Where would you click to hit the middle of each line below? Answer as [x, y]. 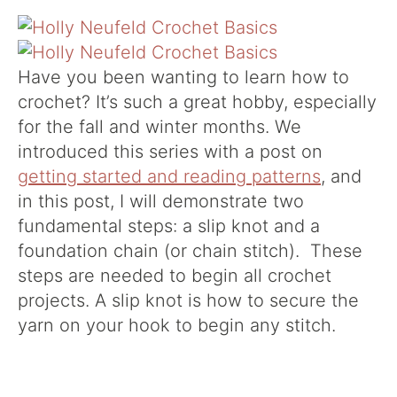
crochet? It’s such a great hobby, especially [197, 102]
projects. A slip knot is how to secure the [188, 300]
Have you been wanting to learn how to [183, 77]
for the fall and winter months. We [160, 127]
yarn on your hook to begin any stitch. [179, 325]
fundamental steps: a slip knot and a [169, 226]
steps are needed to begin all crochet [175, 276]
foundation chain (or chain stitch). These [190, 251]
